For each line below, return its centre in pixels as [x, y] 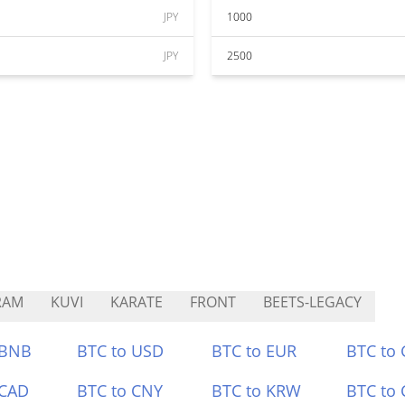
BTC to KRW [256, 391]
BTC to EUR [254, 351]
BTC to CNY [120, 391]
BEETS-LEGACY [312, 302]
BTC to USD [121, 351]
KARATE [137, 302]
